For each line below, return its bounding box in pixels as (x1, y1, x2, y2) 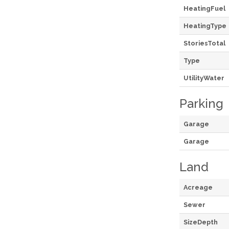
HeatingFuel (184, 4, 225, 12)
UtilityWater (184, 74, 224, 82)
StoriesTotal (184, 39, 225, 47)
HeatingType (184, 21, 226, 30)
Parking (179, 96, 223, 111)
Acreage (184, 183, 213, 191)
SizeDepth (184, 218, 218, 226)
